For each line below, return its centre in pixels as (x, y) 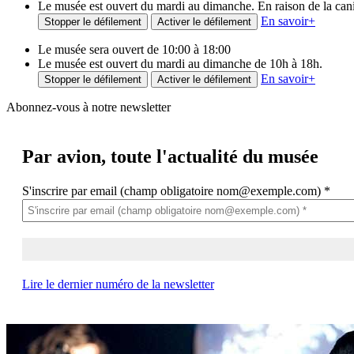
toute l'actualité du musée (212, 156)
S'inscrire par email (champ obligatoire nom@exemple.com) (173, 190)
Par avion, (64, 156)
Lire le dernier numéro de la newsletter (118, 284)
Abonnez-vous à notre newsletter (88, 107)
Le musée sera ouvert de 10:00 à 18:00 (134, 49)
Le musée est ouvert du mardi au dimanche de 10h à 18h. (180, 63)
